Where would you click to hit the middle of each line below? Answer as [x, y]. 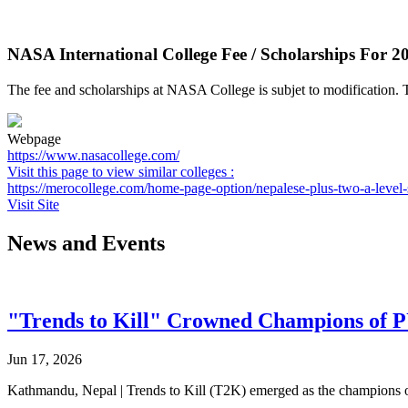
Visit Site [33, 205]
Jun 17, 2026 [45, 359]
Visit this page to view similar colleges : [121, 172]
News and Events [86, 243]
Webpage [34, 139]
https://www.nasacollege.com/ [93, 156]
